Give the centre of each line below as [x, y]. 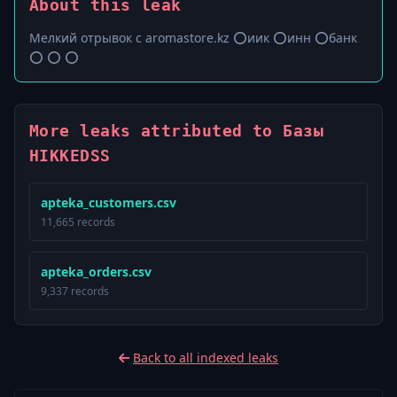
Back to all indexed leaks [206, 358]
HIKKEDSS [70, 156]
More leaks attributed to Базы [177, 131]
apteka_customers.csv [109, 202]
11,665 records [78, 222]
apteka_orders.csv [96, 272]
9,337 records [75, 291]
